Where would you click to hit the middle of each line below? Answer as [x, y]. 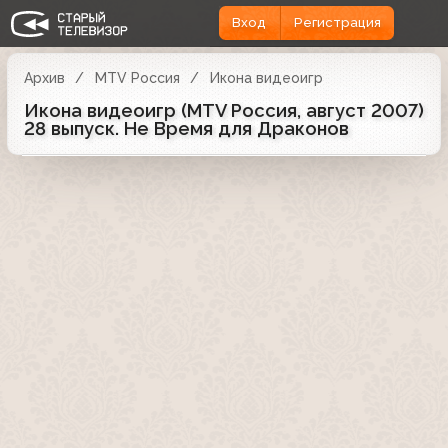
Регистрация [337, 23]
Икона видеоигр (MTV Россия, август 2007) [224, 110]
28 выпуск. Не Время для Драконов [186, 128]
